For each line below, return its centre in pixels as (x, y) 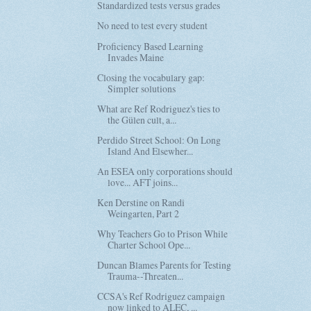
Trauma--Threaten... (146, 276)
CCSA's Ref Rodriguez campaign (161, 296)
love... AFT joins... (143, 182)
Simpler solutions (142, 88)
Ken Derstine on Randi (141, 203)
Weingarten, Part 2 (144, 214)
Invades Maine (136, 57)
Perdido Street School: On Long (159, 140)
